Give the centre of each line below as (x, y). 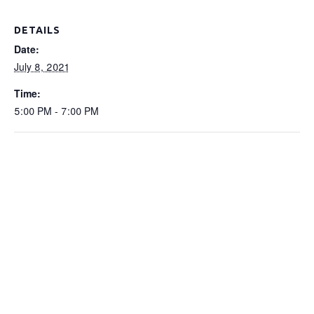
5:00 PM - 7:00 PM (56, 111)
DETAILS (37, 30)
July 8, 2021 (41, 67)
